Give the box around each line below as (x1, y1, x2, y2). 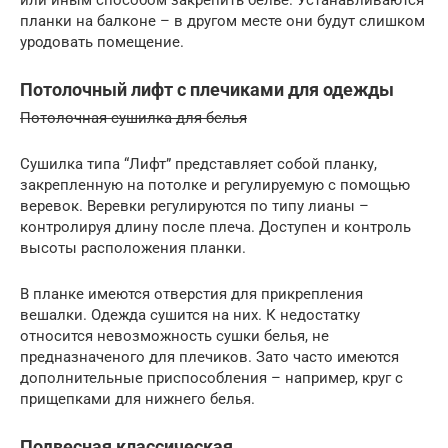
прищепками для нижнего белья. (20, 390, 255, 409)
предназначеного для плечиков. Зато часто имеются (20, 348, 399, 367)
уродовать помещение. (20, 33, 184, 52)
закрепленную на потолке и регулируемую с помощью (20, 176, 410, 195)
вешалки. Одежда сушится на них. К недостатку (20, 306, 360, 325)
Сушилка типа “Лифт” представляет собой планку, (20, 155, 377, 174)
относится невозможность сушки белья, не (20, 327, 329, 346)
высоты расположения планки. (20, 239, 246, 258)
